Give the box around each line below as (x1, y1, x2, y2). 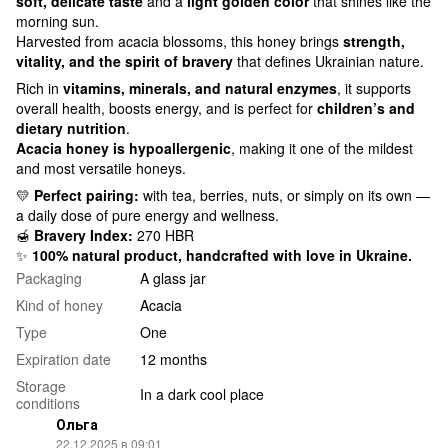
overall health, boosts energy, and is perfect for (16, 97, 317, 118)
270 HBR (133, 224, 194, 245)
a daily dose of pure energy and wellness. (16, 204, 279, 225)
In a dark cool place (140, 383, 264, 404)
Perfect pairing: (34, 184, 139, 205)
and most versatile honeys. (16, 157, 186, 178)
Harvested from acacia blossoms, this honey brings (16, 30, 343, 51)
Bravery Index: (34, 224, 133, 245)
